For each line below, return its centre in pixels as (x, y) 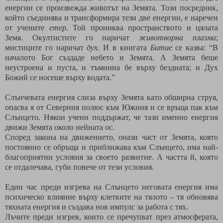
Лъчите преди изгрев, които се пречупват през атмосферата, (111, 217)
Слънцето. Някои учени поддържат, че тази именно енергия (111, 117)
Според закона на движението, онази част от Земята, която (111, 137)
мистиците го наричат (46, 47)
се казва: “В (195, 47)
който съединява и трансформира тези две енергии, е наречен (111, 17)
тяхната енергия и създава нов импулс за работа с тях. (97, 207)
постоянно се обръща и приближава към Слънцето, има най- (111, 147)
